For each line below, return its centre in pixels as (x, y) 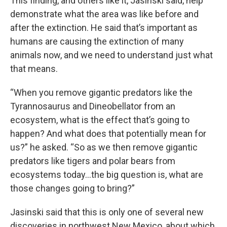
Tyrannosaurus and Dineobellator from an (93, 106)
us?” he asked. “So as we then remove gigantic (104, 147)
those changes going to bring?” (72, 188)
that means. (34, 68)
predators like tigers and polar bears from (93, 161)
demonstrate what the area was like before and (104, 14)
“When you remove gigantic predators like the (101, 92)
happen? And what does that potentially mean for (108, 133)
